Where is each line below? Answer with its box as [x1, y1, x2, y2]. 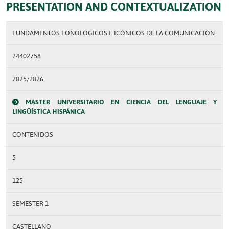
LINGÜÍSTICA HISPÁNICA [12, 108, 85, 116]
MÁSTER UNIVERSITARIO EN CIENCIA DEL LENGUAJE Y [26, 98, 217, 106]
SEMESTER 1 [12, 200, 49, 208]
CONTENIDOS [12, 131, 53, 139]
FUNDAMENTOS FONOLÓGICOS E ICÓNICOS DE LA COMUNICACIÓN [12, 29, 215, 37]
